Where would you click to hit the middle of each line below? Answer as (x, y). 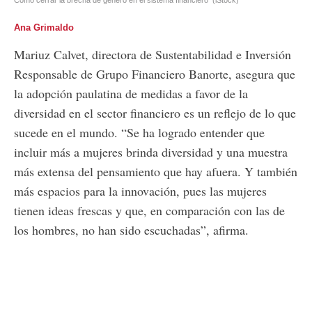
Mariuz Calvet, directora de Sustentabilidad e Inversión (153, 54)
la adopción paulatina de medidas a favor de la (131, 93)
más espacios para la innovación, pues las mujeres (140, 190)
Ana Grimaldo (44, 28)
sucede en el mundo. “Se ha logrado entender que (139, 132)
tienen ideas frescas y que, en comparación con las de (149, 210)
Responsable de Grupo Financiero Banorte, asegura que (155, 73)
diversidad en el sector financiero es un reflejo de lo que (155, 112)
